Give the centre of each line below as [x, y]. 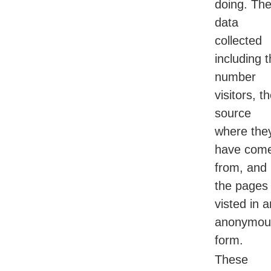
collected [238, 41]
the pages [241, 186]
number [235, 77]
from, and [241, 168]
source [233, 113]
